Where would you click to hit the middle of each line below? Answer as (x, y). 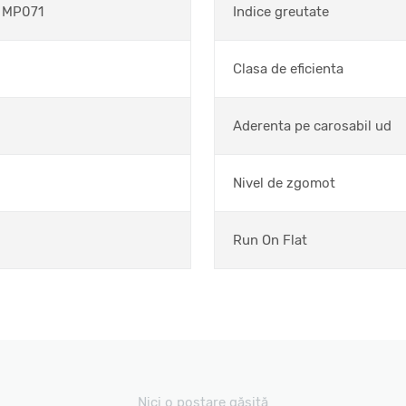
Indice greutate (281, 12)
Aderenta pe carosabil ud (312, 126)
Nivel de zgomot (284, 183)
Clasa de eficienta (288, 69)
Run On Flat (270, 240)
